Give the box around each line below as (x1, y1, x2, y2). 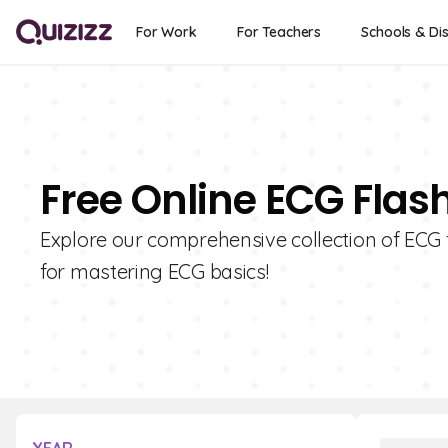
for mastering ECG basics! (40, 259, 269, 284)
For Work (136, 23, 197, 41)
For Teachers (236, 23, 322, 41)
